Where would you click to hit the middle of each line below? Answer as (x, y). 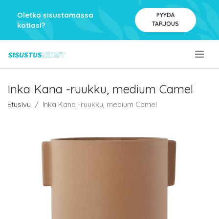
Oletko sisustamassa (55, 15)
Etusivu (19, 104)
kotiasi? (31, 25)
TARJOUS (165, 24)
